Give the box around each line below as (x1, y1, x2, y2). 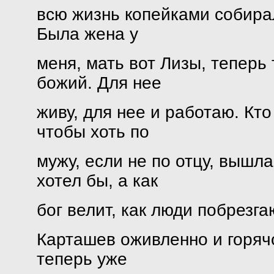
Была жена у (36, 24, 138, 43)
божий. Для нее (36, 73, 161, 92)
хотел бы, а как (36, 171, 158, 190)
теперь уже (36, 250, 127, 268)
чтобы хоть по (36, 122, 149, 141)
